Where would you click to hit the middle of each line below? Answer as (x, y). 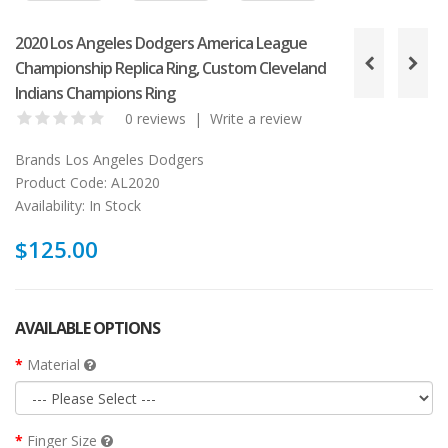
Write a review (256, 119)
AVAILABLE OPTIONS (87, 328)
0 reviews (155, 119)
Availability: (50, 206)
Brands (38, 160)
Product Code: (61, 183)
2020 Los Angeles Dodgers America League (161, 43)
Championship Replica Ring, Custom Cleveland (170, 68)
